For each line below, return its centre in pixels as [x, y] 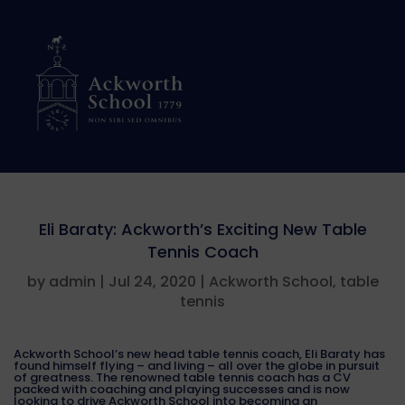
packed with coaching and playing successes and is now [182, 389]
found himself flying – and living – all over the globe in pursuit [197, 366]
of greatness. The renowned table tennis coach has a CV [182, 377]
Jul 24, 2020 [152, 282]
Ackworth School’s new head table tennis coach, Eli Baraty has [199, 354]
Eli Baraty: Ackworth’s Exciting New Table [202, 229]
